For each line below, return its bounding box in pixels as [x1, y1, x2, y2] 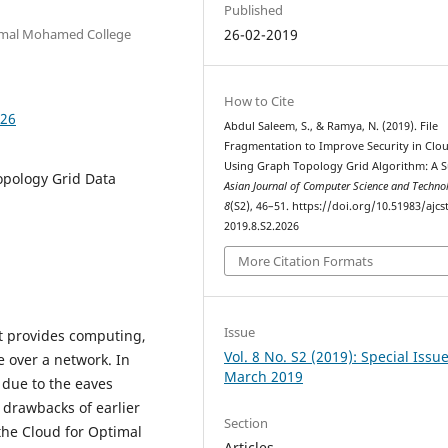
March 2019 [224, 367, 304, 387]
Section [224, 413, 269, 432]
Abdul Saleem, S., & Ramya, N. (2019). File [224, 118, 439, 133]
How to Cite [224, 91, 295, 110]
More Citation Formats [238, 252, 374, 271]
